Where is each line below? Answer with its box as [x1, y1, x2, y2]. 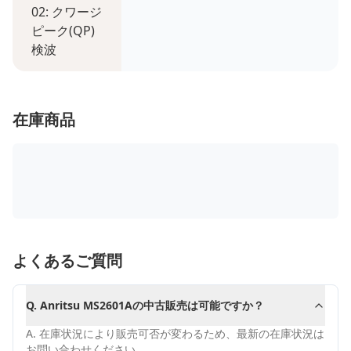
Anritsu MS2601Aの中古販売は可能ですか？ [40, 298, 264, 313]
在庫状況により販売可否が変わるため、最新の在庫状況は [39, 326, 324, 341]
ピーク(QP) [31, 22, 95, 39]
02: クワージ [31, 3, 102, 20]
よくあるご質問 [13, 250, 122, 271]
